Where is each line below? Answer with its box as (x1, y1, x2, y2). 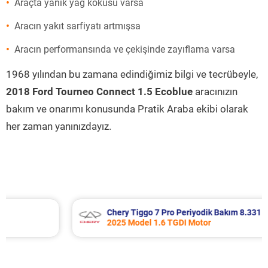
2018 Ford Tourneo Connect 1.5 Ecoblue (6, 86, 193, 98)
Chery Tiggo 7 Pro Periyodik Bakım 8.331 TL (62, 208, 229, 217)
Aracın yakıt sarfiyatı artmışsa (14, 20, 141, 32)
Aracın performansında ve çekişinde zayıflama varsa (14, 44, 235, 55)
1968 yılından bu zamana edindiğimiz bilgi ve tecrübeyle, (6, 68, 258, 80)
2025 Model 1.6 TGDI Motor (62, 218, 167, 227)
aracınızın (193, 86, 237, 98)
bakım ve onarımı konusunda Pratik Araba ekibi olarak (6, 103, 248, 115)
